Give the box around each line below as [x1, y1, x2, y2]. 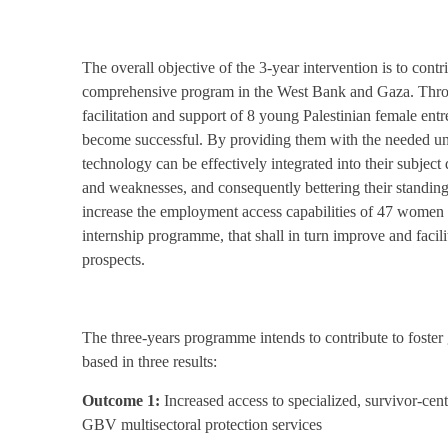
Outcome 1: [82, 392, 160, 409]
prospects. [82, 251, 145, 268]
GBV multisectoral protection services [82, 416, 322, 433]
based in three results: [82, 353, 217, 370]
